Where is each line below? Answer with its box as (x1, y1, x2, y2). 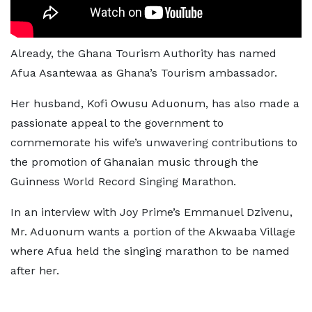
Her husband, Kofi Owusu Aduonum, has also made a (10, 97, 299, 110)
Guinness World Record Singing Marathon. (10, 175, 236, 188)
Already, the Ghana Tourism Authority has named (10, 47, 276, 60)
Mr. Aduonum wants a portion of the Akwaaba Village (10, 225, 295, 238)
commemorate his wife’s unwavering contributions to (10, 136, 297, 149)
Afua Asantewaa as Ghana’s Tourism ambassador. (10, 66, 277, 79)
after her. (10, 264, 59, 277)
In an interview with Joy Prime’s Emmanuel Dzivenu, (10, 205, 292, 219)
